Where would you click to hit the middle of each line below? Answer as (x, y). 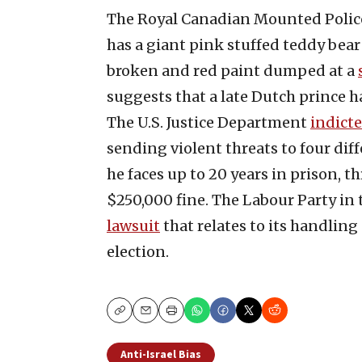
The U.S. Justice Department (208, 122)
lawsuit (133, 225)
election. (138, 251)
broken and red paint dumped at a (232, 70)
